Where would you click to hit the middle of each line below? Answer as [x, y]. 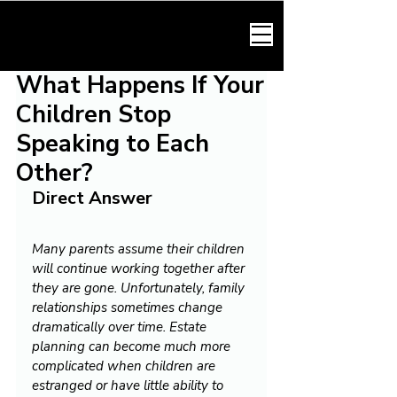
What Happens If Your [140, 86]
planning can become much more [133, 346]
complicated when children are [125, 366]
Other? [54, 173]
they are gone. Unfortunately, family [140, 288]
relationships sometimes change [129, 307]
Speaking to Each [113, 144]
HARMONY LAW [148, 34]
